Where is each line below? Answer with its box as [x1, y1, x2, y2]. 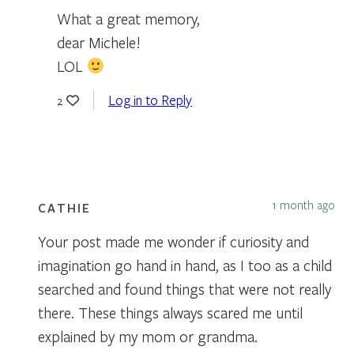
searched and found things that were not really [38, 278, 331, 299]
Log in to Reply [108, 90, 192, 109]
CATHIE [38, 199, 91, 216]
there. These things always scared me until [38, 302, 303, 322]
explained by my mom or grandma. [38, 326, 258, 346]
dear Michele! [57, 32, 141, 52]
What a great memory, [57, 8, 200, 28]
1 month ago [272, 196, 335, 213]
